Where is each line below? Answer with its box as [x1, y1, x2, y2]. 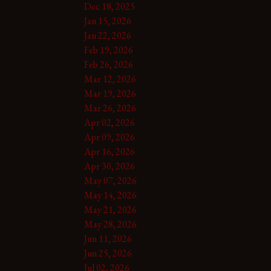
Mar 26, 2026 [83, 101, 136, 114]
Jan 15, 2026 [83, 14, 131, 27]
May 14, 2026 [83, 188, 137, 201]
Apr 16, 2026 [83, 145, 135, 158]
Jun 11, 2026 [83, 232, 132, 245]
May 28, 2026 [83, 217, 137, 230]
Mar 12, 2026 [83, 72, 136, 85]
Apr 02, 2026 [83, 116, 135, 129]
